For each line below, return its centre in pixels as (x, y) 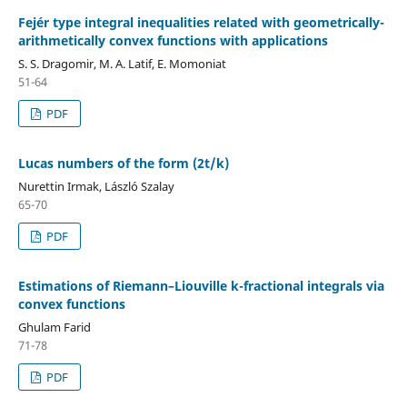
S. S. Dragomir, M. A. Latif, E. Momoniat (122, 63)
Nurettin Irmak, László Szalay (96, 186)
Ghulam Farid (54, 327)
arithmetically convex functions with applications (173, 40)
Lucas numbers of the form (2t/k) (123, 163)
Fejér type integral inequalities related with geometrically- (201, 22)
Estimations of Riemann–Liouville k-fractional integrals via (201, 285)
